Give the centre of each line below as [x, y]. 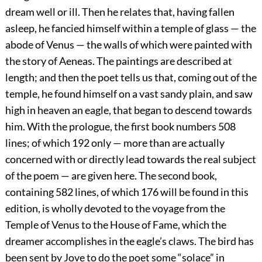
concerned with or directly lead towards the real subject [130, 159]
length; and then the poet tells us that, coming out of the [131, 77]
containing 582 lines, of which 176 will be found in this [127, 192]
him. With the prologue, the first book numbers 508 [120, 127]
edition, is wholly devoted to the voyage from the [115, 208]
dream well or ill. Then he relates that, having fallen [120, 12]
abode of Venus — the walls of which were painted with [128, 45]
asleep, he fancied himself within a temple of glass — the [130, 28]
